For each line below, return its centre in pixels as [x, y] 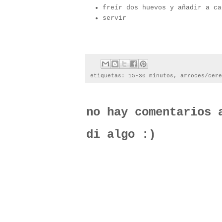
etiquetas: [109, 76]
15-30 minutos [151, 76]
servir [114, 18]
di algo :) [121, 135]
